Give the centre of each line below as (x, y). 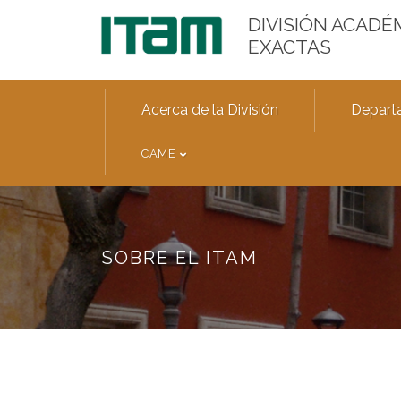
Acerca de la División (210, 110)
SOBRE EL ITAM (179, 258)
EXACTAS (290, 47)
